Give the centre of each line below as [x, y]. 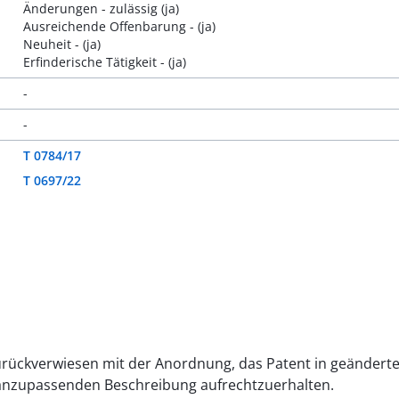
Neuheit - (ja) [61, 44]
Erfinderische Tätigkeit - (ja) [104, 62]
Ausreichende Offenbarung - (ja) [119, 26]
